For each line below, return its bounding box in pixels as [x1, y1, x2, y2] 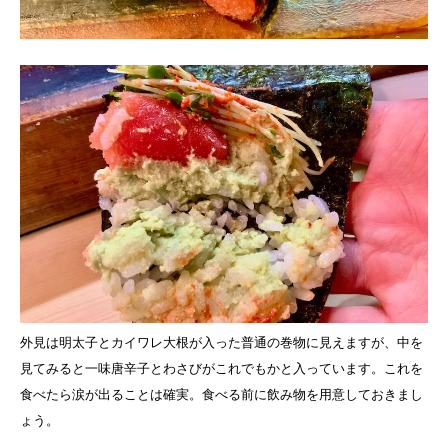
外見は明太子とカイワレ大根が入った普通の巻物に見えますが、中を [20, 334, 423, 350]
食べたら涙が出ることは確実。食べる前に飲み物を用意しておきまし [20, 386, 423, 402]
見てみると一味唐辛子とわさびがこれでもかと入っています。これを [20, 360, 423, 376]
